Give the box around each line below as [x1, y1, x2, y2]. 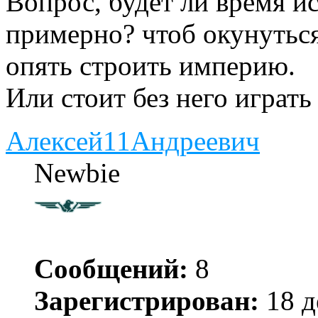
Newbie [34, 158, 120, 189]
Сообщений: [34, 253, 188, 285]
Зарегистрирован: [34, 285, 259, 317]
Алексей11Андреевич [6, 126, 260, 157]
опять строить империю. [6, 50, 295, 82]
